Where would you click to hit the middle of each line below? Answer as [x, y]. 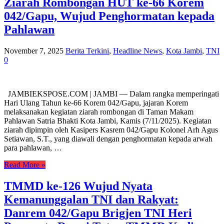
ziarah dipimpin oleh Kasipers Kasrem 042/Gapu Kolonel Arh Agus [111, 130]
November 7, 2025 [34, 51]
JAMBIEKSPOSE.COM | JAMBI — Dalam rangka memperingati [111, 94]
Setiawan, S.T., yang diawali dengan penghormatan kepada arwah [108, 139]
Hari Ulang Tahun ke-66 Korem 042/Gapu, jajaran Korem [96, 103]
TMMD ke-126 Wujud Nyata [78, 186]
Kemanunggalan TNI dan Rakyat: [91, 199]
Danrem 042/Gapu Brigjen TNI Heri [98, 213]
